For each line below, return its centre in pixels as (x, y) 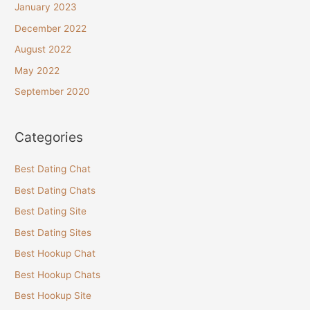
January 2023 (46, 7)
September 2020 (53, 92)
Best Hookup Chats (58, 274)
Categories (49, 137)
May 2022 (37, 70)
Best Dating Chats (55, 190)
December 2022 (51, 28)
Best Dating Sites (53, 232)
